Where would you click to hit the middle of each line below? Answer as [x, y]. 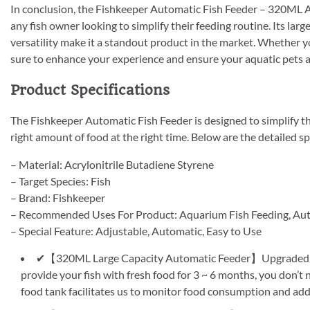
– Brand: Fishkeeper [58, 198]
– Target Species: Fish [61, 181]
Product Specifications [90, 90]
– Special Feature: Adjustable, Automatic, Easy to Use [136, 231]
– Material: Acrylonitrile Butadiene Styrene [112, 165]
